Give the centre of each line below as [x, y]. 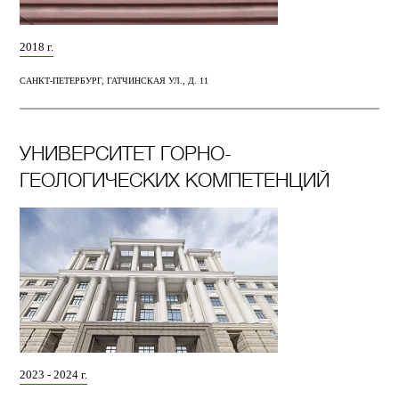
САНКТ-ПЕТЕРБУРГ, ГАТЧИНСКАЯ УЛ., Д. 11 [114, 81]
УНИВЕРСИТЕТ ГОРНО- [126, 153]
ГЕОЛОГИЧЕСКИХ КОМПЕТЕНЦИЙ [175, 180]
